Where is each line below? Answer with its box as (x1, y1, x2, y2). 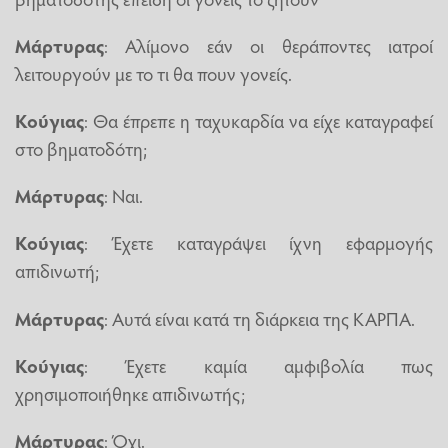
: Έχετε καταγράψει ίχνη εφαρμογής (84, 229, 433, 256)
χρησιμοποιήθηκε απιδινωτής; (15, 379, 245, 406)
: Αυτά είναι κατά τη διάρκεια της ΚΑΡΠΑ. (104, 304, 415, 331)
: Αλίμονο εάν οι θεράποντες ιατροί (104, 31, 433, 58)
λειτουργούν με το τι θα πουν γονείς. (15, 59, 292, 86)
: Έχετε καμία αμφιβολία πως (84, 351, 433, 378)
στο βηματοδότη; (15, 135, 147, 162)
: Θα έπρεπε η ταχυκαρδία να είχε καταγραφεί (84, 107, 433, 134)
